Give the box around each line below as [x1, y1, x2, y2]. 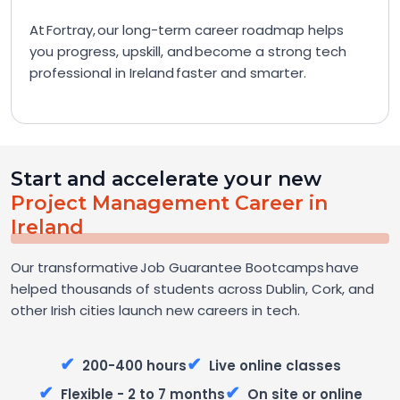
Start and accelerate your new [11, 167, 321, 191]
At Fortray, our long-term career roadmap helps [29, 21, 344, 39]
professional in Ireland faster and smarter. [29, 63, 306, 82]
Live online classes [208, 356, 341, 375]
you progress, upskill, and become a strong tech [29, 42, 346, 61]
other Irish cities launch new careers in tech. [11, 301, 300, 320]
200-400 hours [81, 356, 187, 375]
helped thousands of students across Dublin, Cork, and [11, 279, 374, 298]
